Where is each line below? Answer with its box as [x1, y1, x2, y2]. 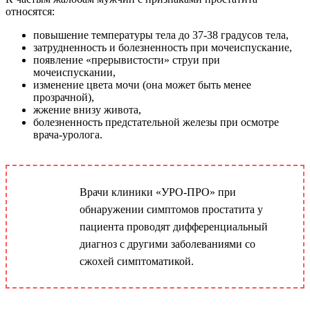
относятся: [6, 5, 55, 17]
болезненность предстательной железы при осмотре [33, 116, 279, 128]
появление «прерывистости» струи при [33, 53, 220, 66]
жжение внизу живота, [33, 103, 141, 116]
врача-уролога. [33, 128, 102, 140]
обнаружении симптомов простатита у [80, 203, 263, 215]
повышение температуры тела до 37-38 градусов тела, [33, 28, 289, 41]
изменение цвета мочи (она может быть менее [33, 78, 251, 91]
